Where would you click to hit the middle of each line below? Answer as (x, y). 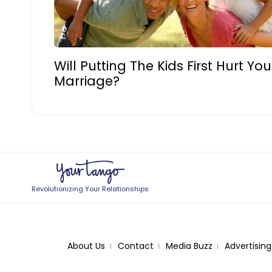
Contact (135, 246)
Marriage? (87, 81)
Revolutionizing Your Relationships (90, 189)
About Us (86, 246)
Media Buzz (189, 246)
